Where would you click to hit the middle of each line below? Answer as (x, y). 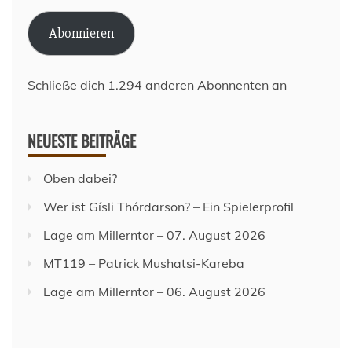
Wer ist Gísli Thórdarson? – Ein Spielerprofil (169, 206)
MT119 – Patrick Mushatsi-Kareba (144, 263)
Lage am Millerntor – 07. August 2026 (154, 235)
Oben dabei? (80, 178)
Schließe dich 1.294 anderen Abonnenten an (157, 84)
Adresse (51, 15)
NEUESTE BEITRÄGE (82, 140)
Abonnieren (81, 33)
